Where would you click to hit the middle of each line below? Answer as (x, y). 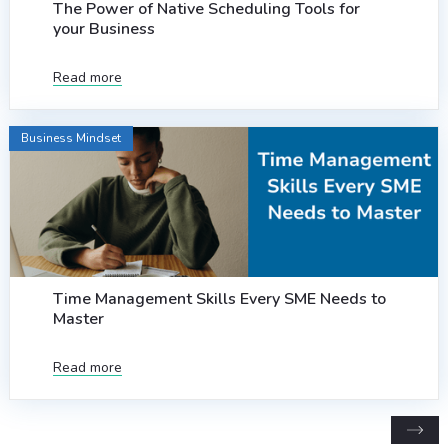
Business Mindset (70, 138)
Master (78, 319)
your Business (103, 29)
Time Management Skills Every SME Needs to (219, 299)
